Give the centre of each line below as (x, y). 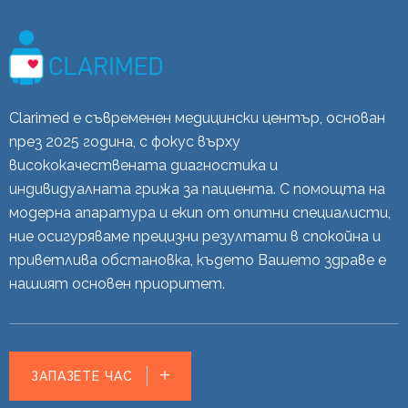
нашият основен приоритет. (117, 284)
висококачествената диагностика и (143, 166)
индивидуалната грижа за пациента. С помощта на (197, 189)
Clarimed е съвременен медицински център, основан (197, 118)
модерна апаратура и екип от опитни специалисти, (200, 213)
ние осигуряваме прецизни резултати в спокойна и (195, 237)
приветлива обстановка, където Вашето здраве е (198, 260)
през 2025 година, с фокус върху (125, 142)
